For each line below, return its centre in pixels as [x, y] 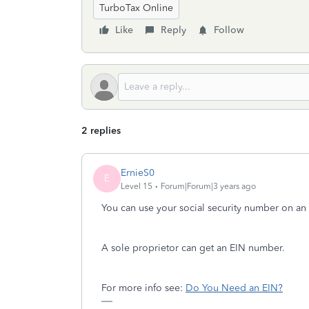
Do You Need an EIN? [234, 288]
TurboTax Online [136, 8]
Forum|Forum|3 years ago [208, 186]
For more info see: [143, 288]
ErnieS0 [138, 172]
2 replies [101, 131]
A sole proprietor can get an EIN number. [193, 248]
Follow [229, 30]
